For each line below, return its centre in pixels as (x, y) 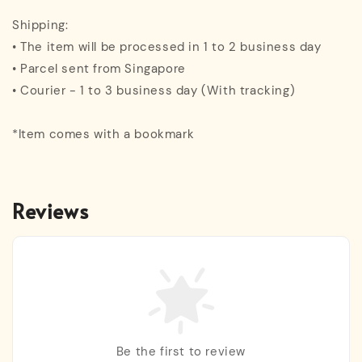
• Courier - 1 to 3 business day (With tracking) (154, 90)
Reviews (51, 210)
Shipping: (40, 25)
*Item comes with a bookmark (103, 134)
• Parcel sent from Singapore (99, 68)
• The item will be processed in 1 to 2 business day (167, 46)
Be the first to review (181, 351)
